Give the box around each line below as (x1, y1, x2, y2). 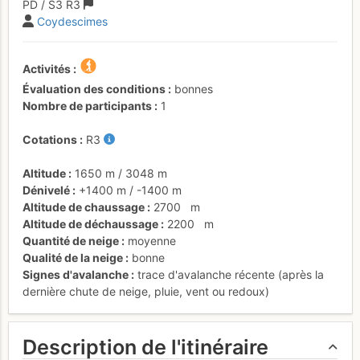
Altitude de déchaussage (22, 216, 158, 231)
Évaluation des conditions (22, 81, 166, 96)
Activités (22, 61, 71, 76)
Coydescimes (37, 14, 108, 28)
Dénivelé (22, 182, 70, 197)
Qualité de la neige (22, 250, 123, 264)
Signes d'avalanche (22, 267, 129, 281)
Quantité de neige (22, 233, 119, 247)
